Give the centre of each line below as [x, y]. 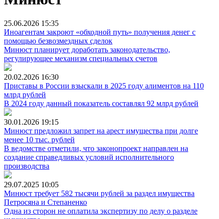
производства [27, 166]
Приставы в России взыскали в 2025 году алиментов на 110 [104, 86]
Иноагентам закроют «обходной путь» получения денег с [100, 32]
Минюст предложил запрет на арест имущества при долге [101, 131]
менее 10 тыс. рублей [39, 139]
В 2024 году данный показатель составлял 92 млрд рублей [101, 103]
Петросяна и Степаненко [45, 202]
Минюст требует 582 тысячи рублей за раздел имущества [99, 193]
